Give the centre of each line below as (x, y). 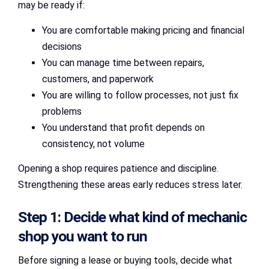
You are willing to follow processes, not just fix (140, 95)
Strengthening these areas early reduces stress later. (130, 185)
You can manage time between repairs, (123, 63)
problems (62, 112)
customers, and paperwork (98, 79)
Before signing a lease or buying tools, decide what (125, 260)
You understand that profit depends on (123, 128)
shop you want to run (83, 236)
